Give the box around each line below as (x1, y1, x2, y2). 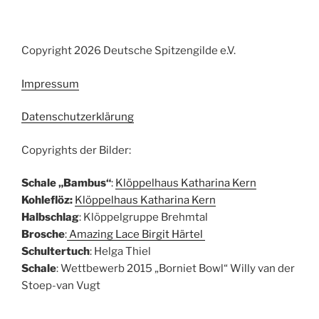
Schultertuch (21, 245, 90, 258)
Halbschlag (21, 211, 79, 224)
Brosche (21, 228, 65, 241)
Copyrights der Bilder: (21, 143, 131, 157)
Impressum (21, 77, 79, 90)
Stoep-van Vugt (21, 279, 100, 292)
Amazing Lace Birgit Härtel (67, 228, 205, 241)
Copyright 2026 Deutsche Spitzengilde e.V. (21, 44, 236, 57)
